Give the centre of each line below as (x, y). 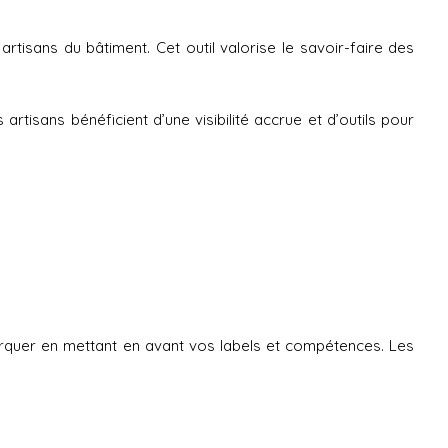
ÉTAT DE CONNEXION (205, 317)
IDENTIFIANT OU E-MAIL (180, 359)
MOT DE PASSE (154, 435)
